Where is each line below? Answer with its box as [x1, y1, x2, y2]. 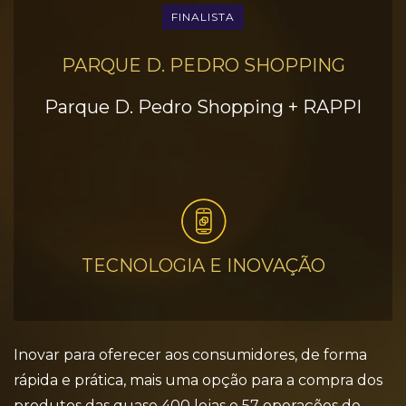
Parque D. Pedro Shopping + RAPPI [44, 96, 362, 118]
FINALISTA [171, 10, 235, 24]
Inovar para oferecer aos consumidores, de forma [14, 346, 367, 363]
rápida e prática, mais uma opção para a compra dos [14, 372, 382, 389]
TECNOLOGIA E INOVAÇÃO [81, 255, 325, 276]
